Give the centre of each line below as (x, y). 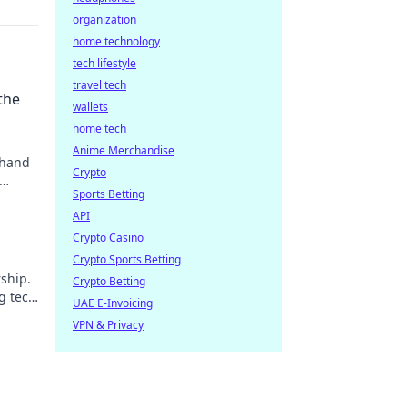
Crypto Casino (108, 238)
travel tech (99, 85)
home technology (116, 41)
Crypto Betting (109, 281)
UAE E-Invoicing (113, 303)
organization (104, 20)
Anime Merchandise (124, 150)
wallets (90, 107)
